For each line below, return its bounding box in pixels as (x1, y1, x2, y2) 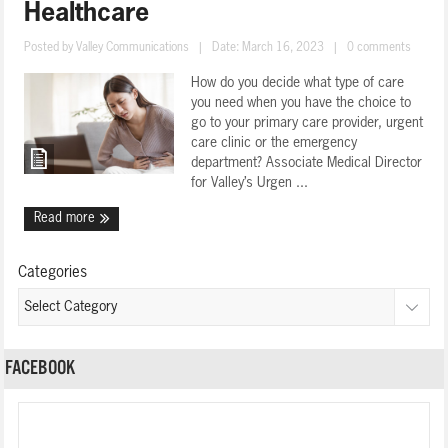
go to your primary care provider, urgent (191, 116, 424, 130)
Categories (18, 265, 88, 280)
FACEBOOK (5, 360, 76, 378)
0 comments (347, 42, 412, 54)
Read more (34, 212, 100, 225)
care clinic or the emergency (191, 136, 358, 150)
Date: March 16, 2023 (212, 42, 325, 54)
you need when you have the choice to (191, 96, 412, 110)
